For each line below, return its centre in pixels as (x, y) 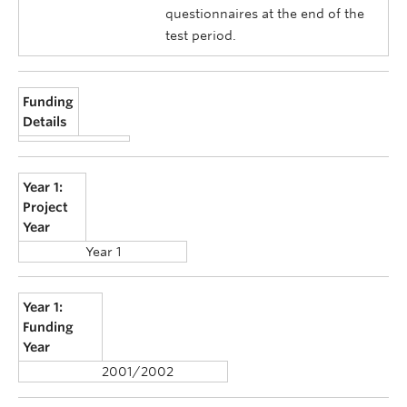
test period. (201, 36)
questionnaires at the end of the (265, 14)
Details (45, 122)
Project (46, 207)
